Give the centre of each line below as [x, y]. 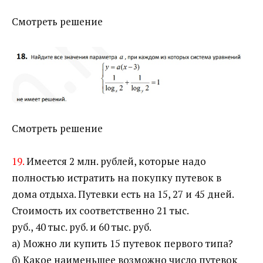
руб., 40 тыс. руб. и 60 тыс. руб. [82, 227]
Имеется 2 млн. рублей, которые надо [115, 161]
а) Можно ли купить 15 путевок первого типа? [122, 244]
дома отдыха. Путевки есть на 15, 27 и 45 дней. [123, 194]
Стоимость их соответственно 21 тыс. [100, 211]
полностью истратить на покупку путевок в [117, 178]
